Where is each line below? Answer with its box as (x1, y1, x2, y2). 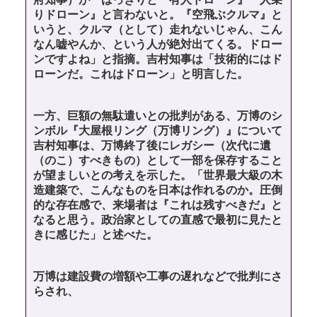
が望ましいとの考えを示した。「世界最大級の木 (33, 169, 282, 182)
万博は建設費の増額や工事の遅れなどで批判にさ (33, 270, 282, 283)
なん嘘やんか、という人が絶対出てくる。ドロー (33, 38, 282, 50)
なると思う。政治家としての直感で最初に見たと (33, 214, 282, 226)
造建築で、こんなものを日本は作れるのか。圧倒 (33, 184, 282, 197)
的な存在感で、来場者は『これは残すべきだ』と (33, 199, 282, 212)
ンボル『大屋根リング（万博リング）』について (33, 125, 282, 137)
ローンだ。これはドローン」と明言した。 (33, 67, 248, 80)
